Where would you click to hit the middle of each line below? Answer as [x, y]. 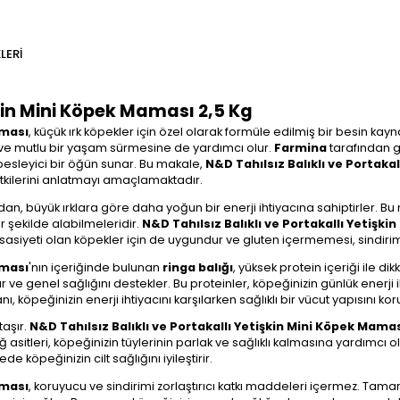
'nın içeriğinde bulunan [96, 267]
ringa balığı [198, 267]
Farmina [300, 148]
